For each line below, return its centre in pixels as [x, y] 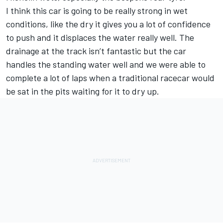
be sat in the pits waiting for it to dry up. [83, 91]
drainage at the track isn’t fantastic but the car [96, 51]
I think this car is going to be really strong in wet [97, 11]
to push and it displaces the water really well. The [100, 38]
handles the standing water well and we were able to [106, 64]
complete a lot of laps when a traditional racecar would [110, 78]
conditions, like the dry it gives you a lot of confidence [108, 24]
